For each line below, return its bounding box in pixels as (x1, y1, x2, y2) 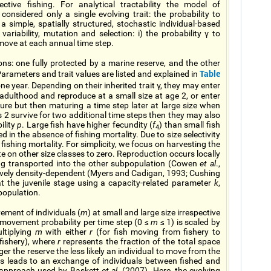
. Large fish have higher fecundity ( (22, 120, 153, 129)
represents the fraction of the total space (60, 237, 221, 246)
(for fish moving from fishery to (93, 227, 221, 237)
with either (42, 227, 90, 237)
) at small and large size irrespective (88, 207, 220, 217)
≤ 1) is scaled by (158, 217, 221, 227)
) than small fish (159, 120, 221, 129)
